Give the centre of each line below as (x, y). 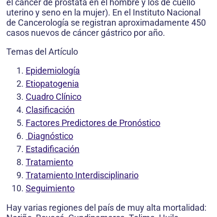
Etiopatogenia (52, 83)
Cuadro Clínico (54, 96)
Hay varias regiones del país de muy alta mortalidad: (106, 207)
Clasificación (50, 109)
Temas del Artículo (42, 51)
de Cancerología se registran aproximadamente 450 (106, 22)
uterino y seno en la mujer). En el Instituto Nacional (103, 12)
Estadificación (53, 149)
